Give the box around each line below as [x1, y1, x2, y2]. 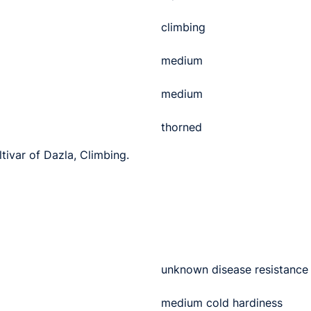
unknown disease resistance [161, 262, 308, 276]
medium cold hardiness [161, 295, 283, 310]
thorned [161, 119, 202, 134]
